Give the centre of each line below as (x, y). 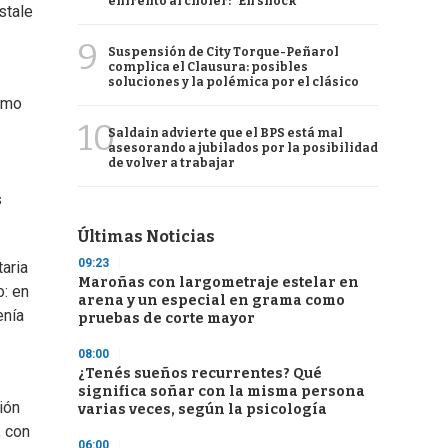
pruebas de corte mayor (166, 318)
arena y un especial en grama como (211, 300)
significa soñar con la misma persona (221, 391)
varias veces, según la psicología (202, 409)
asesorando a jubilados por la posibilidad (243, 148)
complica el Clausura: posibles (208, 67)
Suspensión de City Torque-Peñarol (223, 52)
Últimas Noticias (146, 236)
